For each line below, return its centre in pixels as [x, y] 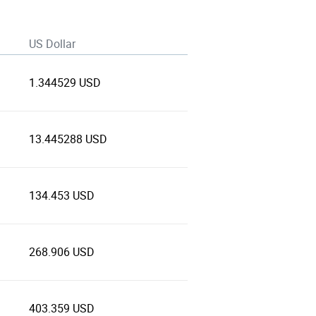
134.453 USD [62, 196]
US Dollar [52, 44]
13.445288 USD [68, 139]
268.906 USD [62, 252]
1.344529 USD [65, 83]
